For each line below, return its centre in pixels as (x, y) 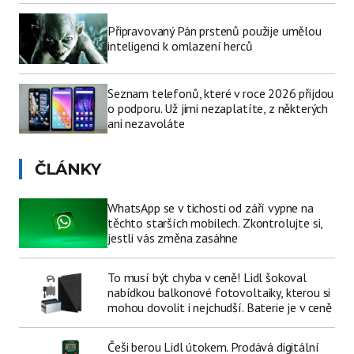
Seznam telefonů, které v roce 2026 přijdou (221, 93)
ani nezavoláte (146, 123)
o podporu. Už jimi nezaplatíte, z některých (218, 108)
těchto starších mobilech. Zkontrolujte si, (215, 222)
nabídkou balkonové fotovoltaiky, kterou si (219, 292)
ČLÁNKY (68, 169)
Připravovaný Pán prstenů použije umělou (215, 30)
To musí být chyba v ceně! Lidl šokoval (207, 277)
